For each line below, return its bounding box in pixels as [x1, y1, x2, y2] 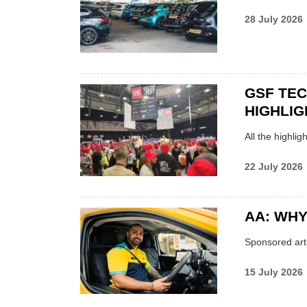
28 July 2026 [245, 14, 303, 25]
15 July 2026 [245, 266, 303, 278]
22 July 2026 [245, 161, 303, 172]
